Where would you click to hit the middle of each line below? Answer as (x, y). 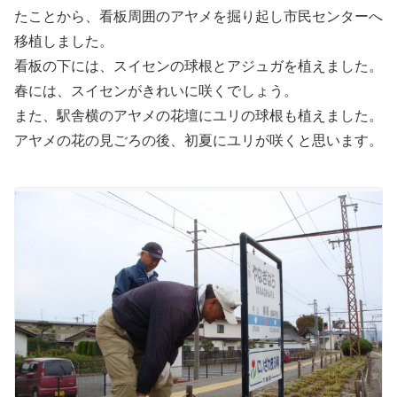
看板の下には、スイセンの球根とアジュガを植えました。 (198, 66)
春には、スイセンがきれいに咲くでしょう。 (156, 90)
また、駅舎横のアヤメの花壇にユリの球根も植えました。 (198, 115)
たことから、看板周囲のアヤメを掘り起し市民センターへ (198, 16)
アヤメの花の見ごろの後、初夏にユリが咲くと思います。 (198, 140)
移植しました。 (64, 41)
